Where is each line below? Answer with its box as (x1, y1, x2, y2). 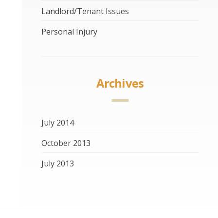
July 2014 (41, 117, 74, 128)
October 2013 (41, 138, 91, 149)
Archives (96, 75, 144, 91)
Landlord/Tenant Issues (41, 6, 129, 17)
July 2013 (41, 158, 74, 169)
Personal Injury (41, 26, 97, 37)
